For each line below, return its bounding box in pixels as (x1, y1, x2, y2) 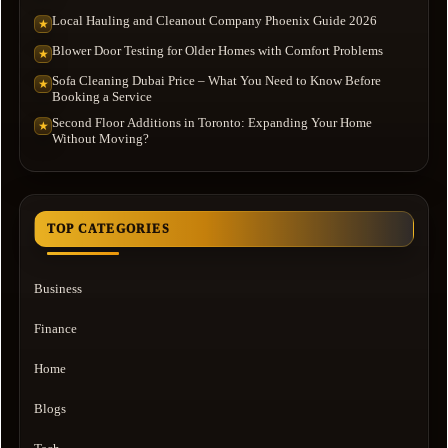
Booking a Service (52, 88, 152, 104)
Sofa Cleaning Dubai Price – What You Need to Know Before (52, 72, 381, 88)
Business (34, 280, 82, 296)
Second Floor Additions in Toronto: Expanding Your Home (52, 114, 372, 130)
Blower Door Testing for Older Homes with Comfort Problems (52, 42, 383, 58)
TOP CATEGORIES (47, 221, 170, 236)
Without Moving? (52, 130, 149, 146)
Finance (34, 320, 77, 336)
